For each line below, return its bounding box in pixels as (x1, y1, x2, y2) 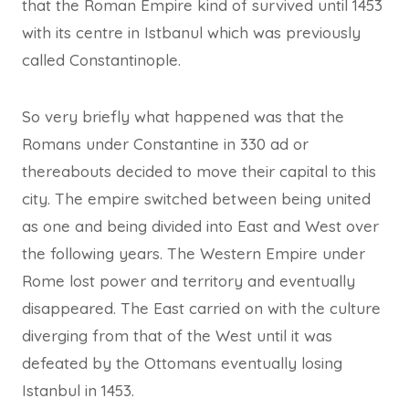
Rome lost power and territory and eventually (22, 270, 355, 290)
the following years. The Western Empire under (22, 243, 365, 263)
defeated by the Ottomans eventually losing (22, 352, 342, 372)
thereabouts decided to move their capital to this (22, 161, 376, 181)
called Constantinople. (22, 49, 181, 69)
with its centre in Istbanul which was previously (22, 22, 361, 42)
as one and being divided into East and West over (22, 215, 379, 236)
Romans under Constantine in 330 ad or (22, 133, 309, 153)
